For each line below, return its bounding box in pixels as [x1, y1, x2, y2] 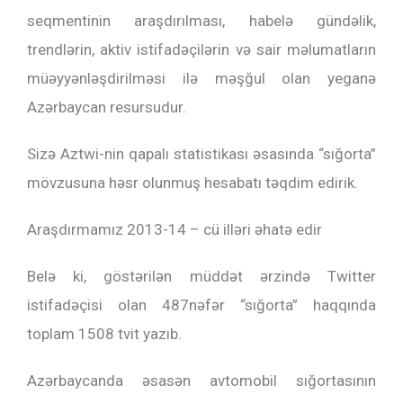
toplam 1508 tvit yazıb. [27, 325, 182, 343]
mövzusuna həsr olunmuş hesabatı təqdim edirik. [27, 174, 358, 192]
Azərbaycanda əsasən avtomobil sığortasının [27, 372, 376, 390]
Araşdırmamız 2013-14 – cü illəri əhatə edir [27, 220, 322, 238]
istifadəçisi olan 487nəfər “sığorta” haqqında [27, 296, 376, 314]
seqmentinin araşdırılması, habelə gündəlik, [27, 12, 376, 30]
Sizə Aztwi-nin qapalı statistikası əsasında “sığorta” [27, 145, 376, 163]
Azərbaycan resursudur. [27, 98, 186, 116]
